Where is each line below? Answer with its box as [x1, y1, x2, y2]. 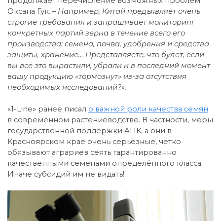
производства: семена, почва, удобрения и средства [7, 39, 209, 48]
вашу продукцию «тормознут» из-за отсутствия [7, 72, 186, 81]
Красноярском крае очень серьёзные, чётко [7, 137, 181, 146]
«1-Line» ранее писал [7, 104, 88, 113]
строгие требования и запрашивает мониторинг [7, 17, 195, 27]
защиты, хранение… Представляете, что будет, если [7, 50, 204, 59]
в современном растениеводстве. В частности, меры [7, 115, 213, 124]
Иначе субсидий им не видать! [7, 169, 124, 179]
